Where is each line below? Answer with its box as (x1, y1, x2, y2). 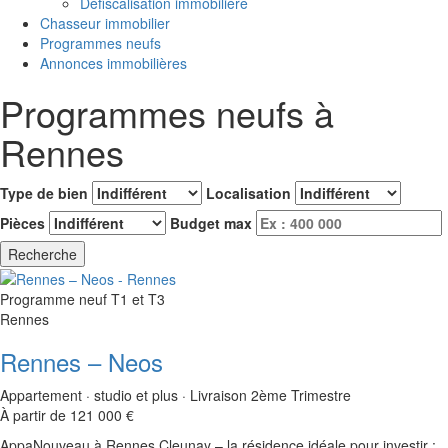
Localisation (206, 183, 291, 203)
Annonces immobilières (40, 53, 187, 73)
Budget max (170, 213, 252, 233)
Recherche (8, 244, 77, 264)
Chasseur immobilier (40, 13, 170, 33)
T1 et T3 (111, 289, 165, 310)
